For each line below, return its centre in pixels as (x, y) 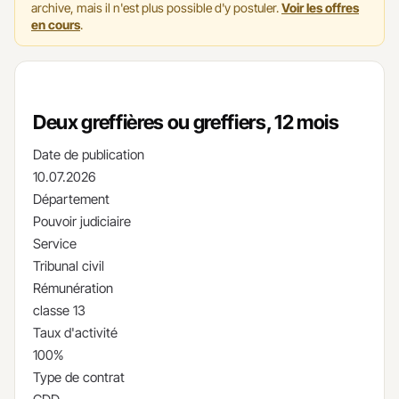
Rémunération (73, 288)
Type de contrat (79, 377)
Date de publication (89, 154)
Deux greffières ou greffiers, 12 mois (186, 122)
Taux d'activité (75, 332)
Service (55, 243)
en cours (56, 24)
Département (71, 199)
